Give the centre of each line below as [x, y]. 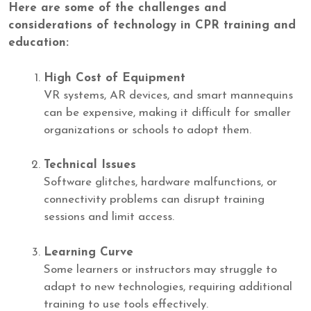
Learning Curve [89, 252]
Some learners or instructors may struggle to [160, 269]
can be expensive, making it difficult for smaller [167, 112]
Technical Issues [90, 165]
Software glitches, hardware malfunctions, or [160, 183]
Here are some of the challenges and [117, 8]
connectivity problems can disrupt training [154, 200]
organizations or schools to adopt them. [148, 130]
